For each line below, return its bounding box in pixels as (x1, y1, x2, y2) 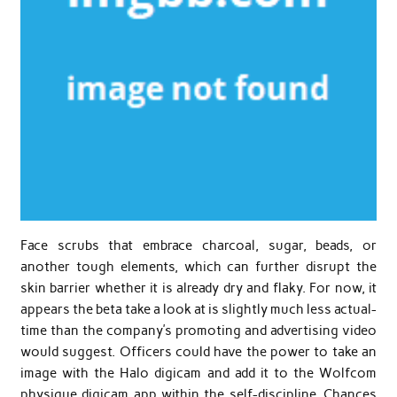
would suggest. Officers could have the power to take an (19, 343, 378, 360)
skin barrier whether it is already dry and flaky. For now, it (19, 279, 378, 296)
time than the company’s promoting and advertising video (19, 322, 378, 339)
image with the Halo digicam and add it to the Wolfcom (19, 364, 378, 381)
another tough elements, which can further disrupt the (19, 258, 378, 275)
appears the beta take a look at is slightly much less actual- (19, 300, 378, 317)
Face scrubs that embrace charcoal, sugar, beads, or (19, 237, 378, 253)
